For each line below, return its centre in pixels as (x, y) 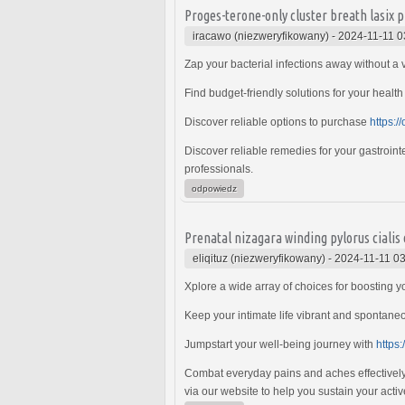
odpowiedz (214, 188)
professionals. (219, 169)
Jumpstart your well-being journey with (280, 344)
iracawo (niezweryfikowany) (261, 36)
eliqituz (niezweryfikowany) (259, 258)
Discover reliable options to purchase (277, 122)
